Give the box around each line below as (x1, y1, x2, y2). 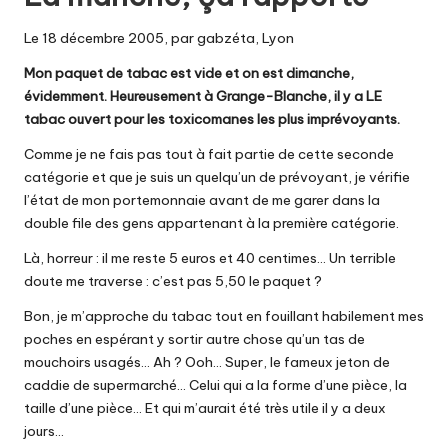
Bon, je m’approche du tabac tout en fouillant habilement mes (24, 306, 424, 325)
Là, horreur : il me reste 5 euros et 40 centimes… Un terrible (24, 248, 396, 267)
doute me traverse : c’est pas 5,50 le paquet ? (24, 271, 322, 290)
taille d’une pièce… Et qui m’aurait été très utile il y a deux (24, 398, 386, 417)
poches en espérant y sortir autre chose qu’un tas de (24, 329, 365, 348)
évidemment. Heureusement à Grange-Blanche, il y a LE (24, 86, 382, 105)
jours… (24, 421, 64, 440)
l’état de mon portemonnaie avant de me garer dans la (24, 190, 380, 209)
